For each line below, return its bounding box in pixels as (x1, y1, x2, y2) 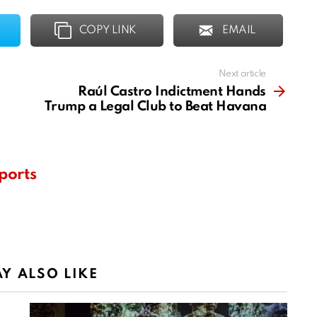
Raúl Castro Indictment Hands (78, 85, 266, 99)
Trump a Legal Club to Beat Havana (44, 100, 266, 114)
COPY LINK (79, 25, 137, 37)
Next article (219, 69, 266, 79)
